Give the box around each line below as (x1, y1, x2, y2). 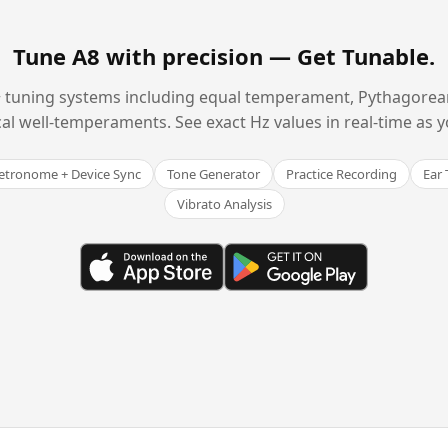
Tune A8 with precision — (13, 40, 297, 71)
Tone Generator (167, 164, 260, 183)
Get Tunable (297, 40, 429, 71)
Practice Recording (286, 164, 397, 183)
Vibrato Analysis (176, 194, 272, 213)
